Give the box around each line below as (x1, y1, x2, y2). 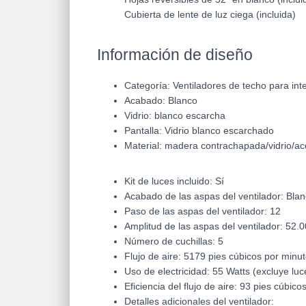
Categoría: (124, 80, 173, 92)
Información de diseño (97, 46, 253, 64)
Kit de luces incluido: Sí (124, 176, 224, 187)
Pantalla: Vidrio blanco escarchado (124, 125, 274, 137)
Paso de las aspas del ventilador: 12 (124, 206, 281, 217)
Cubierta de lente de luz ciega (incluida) (124, 9, 296, 20)
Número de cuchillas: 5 (124, 236, 223, 247)
